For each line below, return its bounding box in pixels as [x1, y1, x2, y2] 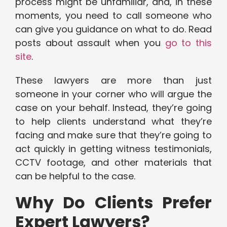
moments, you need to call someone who [15, 9, 212, 22]
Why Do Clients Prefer [15, 191, 212, 214]
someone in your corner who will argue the [15, 88, 212, 101]
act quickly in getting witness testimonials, [15, 142, 212, 156]
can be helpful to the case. [15, 170, 135, 183]
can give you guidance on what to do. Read [15, 23, 212, 36]
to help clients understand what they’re [15, 115, 212, 128]
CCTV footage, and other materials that [15, 156, 212, 169]
